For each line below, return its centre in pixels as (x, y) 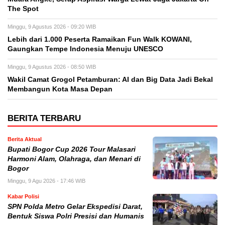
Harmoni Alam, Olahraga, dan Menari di (74, 159)
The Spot (23, 9)
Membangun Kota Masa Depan (60, 89)
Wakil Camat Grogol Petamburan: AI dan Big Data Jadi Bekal (110, 79)
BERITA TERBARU (44, 118)
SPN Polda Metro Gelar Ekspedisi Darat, (75, 206)
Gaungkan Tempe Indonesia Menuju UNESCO (85, 49)
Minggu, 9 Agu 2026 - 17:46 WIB (46, 181)
